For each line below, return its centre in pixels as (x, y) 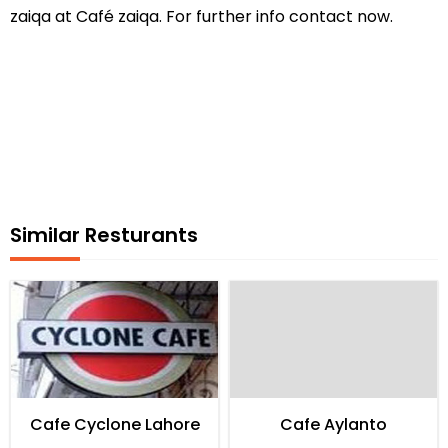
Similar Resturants (104, 235)
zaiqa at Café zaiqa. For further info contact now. (201, 17)
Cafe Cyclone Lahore (114, 424)
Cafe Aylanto (333, 424)
